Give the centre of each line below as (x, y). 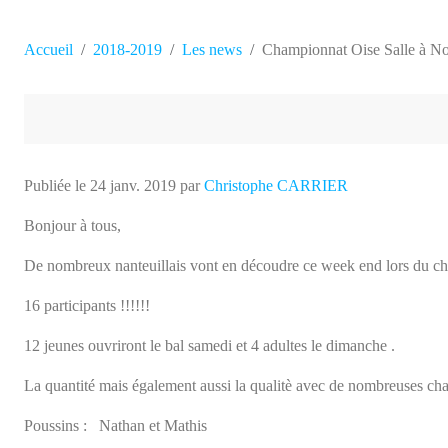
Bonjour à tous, (72, 180)
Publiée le (57, 140)
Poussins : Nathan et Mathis (115, 380)
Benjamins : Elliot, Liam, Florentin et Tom (159, 420)
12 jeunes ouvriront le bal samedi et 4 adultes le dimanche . (209, 300)
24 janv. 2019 (133, 140)
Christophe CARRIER (276, 140)
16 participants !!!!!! (87, 260)
